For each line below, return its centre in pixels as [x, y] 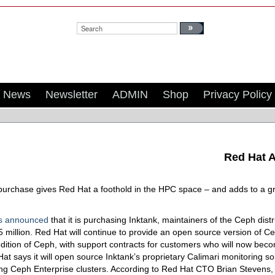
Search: [88, 13]
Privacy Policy [238, 95]
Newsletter [72, 95]
